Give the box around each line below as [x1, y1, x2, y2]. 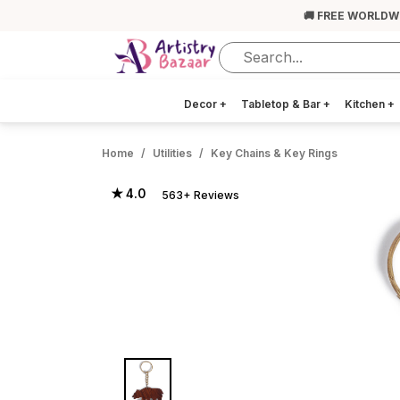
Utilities [153, 146, 192, 160]
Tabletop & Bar [241, 97, 323, 111]
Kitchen [345, 97, 387, 111]
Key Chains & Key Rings [211, 146, 337, 160]
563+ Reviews [162, 188, 239, 202]
